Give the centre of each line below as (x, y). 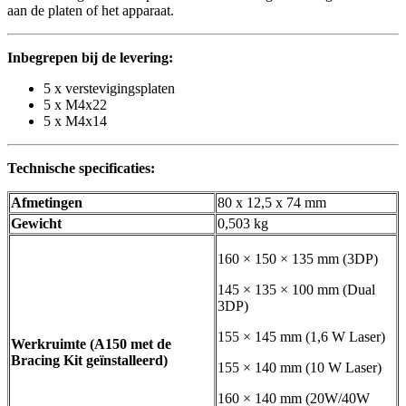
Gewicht (36, 224)
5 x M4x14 (75, 121)
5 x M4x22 (75, 105)
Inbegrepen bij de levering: (90, 58)
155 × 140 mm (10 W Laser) (300, 368)
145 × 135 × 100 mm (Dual (296, 290)
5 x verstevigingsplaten (109, 89)
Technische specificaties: (81, 169)
